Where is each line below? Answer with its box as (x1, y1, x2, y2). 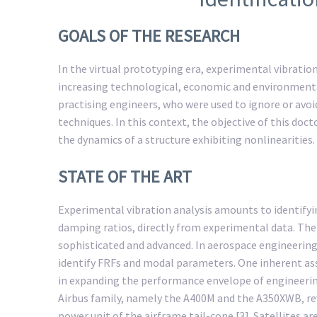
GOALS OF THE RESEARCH (58, 25, 240, 47)
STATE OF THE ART (58, 165, 192, 188)
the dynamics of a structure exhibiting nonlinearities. (58, 132, 315, 146)
